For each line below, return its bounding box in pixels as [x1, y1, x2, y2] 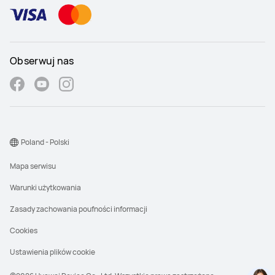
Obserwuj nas [10, 54, 74, 68]
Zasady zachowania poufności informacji [10, 204, 147, 215]
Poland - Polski [21, 137, 69, 148]
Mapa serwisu [10, 161, 56, 172]
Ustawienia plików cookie [10, 247, 95, 258]
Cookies [10, 225, 37, 236]
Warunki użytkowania [10, 182, 81, 193]
